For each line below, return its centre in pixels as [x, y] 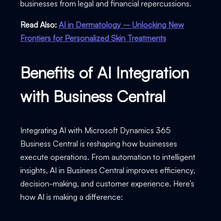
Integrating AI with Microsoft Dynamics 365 [95, 130]
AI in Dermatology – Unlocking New [121, 24]
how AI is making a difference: [71, 197]
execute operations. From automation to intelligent [108, 157]
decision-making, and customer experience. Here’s [107, 183]
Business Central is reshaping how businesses [98, 143]
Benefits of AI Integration [104, 72]
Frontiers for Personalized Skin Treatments [93, 38]
